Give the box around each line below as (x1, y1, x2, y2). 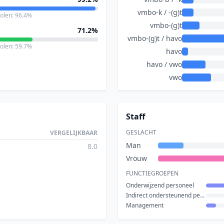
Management (126, 201, 163, 209)
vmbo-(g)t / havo (127, 33, 182, 43)
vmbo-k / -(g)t (137, 7, 182, 17)
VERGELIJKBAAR (50, 128, 97, 137)
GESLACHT (126, 128, 156, 136)
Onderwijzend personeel (126, 181, 194, 189)
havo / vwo (146, 59, 182, 69)
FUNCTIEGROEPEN (126, 169, 178, 177)
